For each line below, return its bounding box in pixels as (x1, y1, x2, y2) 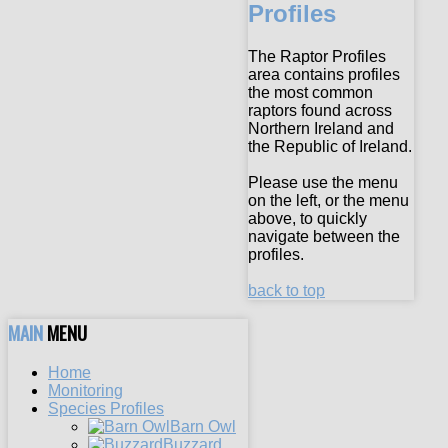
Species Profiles (48, 400, 164, 418)
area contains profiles (248, 65, 400, 83)
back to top (248, 281, 325, 299)
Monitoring (48, 382, 123, 400)
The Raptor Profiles (248, 47, 386, 65)
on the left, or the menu (248, 191, 409, 209)
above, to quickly (248, 209, 367, 227)
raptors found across (248, 101, 392, 119)
